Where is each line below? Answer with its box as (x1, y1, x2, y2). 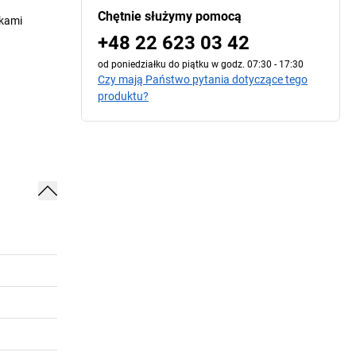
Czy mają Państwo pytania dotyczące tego (98, 73, 308, 86)
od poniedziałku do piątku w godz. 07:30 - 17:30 (98, 59, 304, 70)
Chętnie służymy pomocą (98, 9, 242, 24)
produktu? (98, 90, 149, 103)
